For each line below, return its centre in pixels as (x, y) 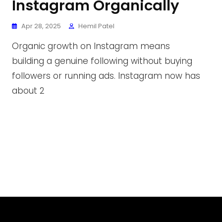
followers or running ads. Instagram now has (106, 76)
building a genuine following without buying (102, 61)
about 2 (28, 91)
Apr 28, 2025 (41, 26)
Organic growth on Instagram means (91, 46)
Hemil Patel (96, 26)
